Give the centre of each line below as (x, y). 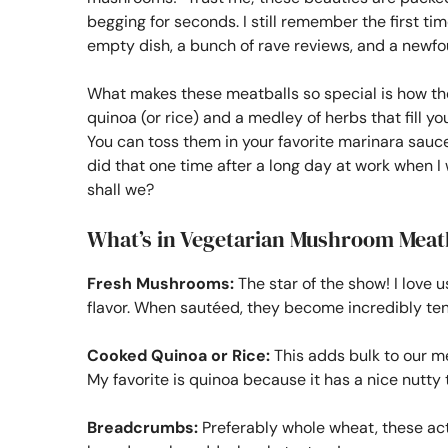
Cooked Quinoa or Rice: (178, 355)
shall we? (120, 189)
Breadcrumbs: (142, 427)
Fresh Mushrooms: (160, 283)
